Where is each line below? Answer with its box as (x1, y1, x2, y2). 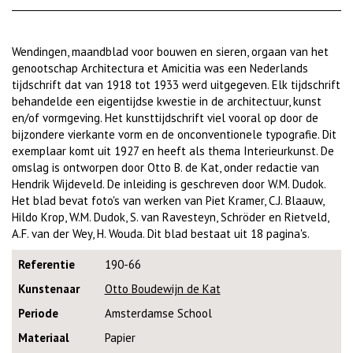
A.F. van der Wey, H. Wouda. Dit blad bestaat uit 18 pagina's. (12, 226, 310, 241)
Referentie (17, 256, 75, 272)
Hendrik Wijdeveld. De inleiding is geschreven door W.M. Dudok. (12, 176, 325, 191)
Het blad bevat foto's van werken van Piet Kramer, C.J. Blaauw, (12, 193, 324, 208)
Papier (104, 329, 136, 345)
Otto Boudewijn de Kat (104, 281, 221, 296)
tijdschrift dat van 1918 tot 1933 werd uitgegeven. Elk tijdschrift (12, 77, 340, 92)
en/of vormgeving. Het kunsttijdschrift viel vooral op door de (12, 110, 318, 125)
